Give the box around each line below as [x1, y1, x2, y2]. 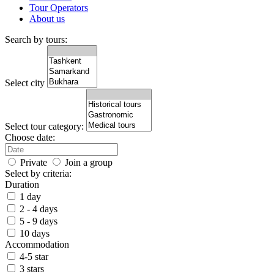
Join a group [65, 157, 113, 168]
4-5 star [20, 251, 48, 262]
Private [20, 157, 47, 168]
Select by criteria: [5, 168, 72, 179]
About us [29, 13, 65, 24]
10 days [20, 228, 50, 239]
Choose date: [5, 132, 55, 143]
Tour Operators [29, 2, 88, 13]
